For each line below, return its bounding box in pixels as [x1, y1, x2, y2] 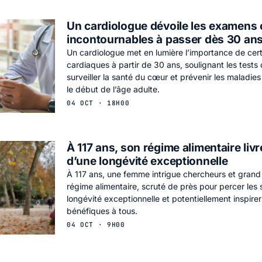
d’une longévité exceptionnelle [67, 154, 228, 168]
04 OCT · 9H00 [67, 220, 125, 229]
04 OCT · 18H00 [67, 98, 130, 107]
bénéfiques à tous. [67, 205, 137, 216]
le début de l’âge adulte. [67, 84, 160, 94]
